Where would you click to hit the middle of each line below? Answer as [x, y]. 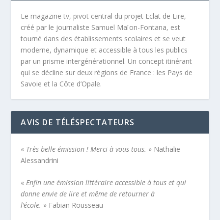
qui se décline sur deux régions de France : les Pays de [107, 72]
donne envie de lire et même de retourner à [88, 194]
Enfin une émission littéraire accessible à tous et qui [106, 183]
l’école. [31, 205]
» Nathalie [164, 149]
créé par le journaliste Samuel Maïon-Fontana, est [101, 27]
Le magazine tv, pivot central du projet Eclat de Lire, [104, 16]
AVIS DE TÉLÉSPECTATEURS [78, 122]
